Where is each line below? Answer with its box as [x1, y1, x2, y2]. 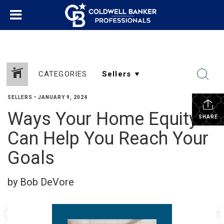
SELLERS [7, 94, 32, 100]
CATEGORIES [38, 69, 87, 78]
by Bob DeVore [7, 176, 74, 188]
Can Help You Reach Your [7, 128, 208, 149]
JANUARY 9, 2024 [38, 94, 87, 100]
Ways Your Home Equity [7, 108, 197, 129]
